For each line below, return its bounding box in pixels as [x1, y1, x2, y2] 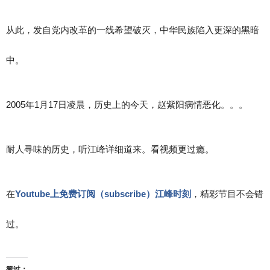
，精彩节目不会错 [191, 189, 263, 199]
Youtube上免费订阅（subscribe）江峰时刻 [15, 189, 191, 199]
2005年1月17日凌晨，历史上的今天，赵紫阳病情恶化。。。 [6, 99, 248, 110]
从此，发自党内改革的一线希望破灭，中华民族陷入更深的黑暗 [6, 25, 259, 36]
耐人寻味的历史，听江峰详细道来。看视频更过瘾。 [6, 144, 214, 155]
